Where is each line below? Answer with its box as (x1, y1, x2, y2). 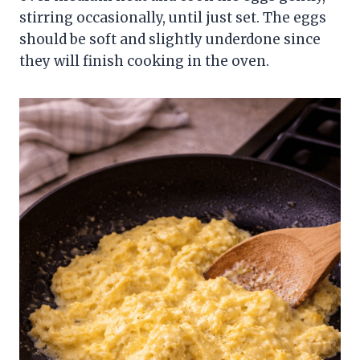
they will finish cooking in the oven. (19, 51, 269, 70)
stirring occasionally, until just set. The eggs (19, 8, 326, 27)
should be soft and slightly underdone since (19, 30, 321, 48)
